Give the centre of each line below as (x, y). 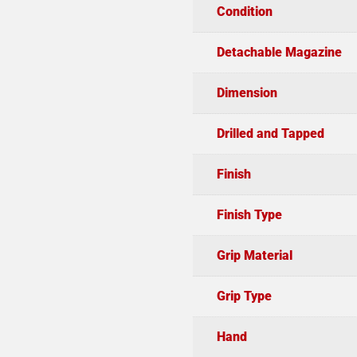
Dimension (247, 92)
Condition (244, 11)
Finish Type (249, 214)
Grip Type (244, 296)
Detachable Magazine (279, 52)
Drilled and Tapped (270, 133)
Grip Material (254, 255)
